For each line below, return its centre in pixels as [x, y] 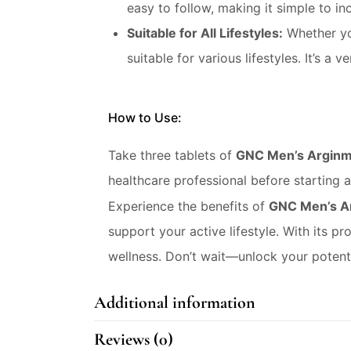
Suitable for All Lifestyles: [205, 33]
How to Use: [145, 118]
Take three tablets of [172, 155]
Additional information [175, 302]
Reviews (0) [134, 339]
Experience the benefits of [188, 206]
